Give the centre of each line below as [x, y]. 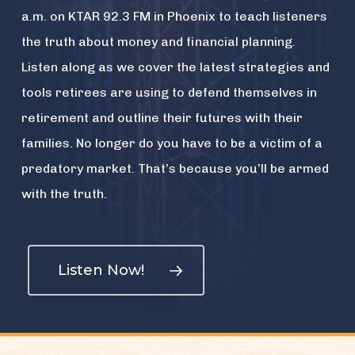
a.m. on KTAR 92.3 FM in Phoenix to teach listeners [174, 16]
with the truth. [64, 193]
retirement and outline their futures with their [162, 117]
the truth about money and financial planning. [158, 41]
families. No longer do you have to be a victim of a [172, 143]
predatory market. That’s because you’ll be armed [175, 168]
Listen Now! [101, 270]
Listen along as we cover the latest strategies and [175, 67]
